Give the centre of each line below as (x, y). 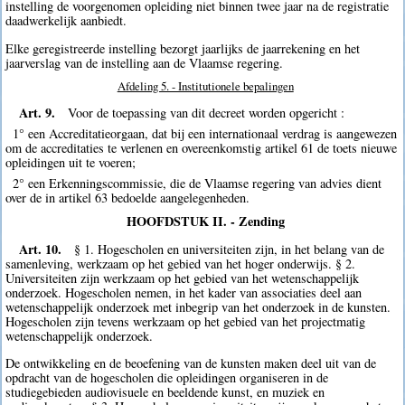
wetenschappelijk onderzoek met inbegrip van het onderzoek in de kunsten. (198, 306)
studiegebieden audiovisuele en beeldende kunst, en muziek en (165, 392)
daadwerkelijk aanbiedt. (66, 21)
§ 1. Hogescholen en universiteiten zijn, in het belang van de (230, 249)
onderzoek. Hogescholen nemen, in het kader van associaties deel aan (184, 292)
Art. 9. (37, 113)
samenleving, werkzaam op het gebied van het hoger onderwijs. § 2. (181, 263)
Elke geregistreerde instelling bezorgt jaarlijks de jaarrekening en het (183, 48)
